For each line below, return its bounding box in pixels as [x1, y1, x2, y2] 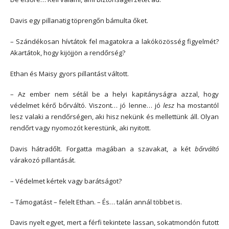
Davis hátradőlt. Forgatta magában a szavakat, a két [10, 144, 195, 154]
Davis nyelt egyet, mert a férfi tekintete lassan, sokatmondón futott [10, 218, 219, 227]
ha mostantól [174, 101, 219, 110]
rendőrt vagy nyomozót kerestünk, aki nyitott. [10, 123, 151, 133]
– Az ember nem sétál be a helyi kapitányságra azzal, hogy [10, 89, 219, 99]
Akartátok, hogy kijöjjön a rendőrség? [10, 48, 125, 57]
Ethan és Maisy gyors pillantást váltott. [10, 68, 129, 78]
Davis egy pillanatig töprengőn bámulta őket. [10, 16, 148, 26]
